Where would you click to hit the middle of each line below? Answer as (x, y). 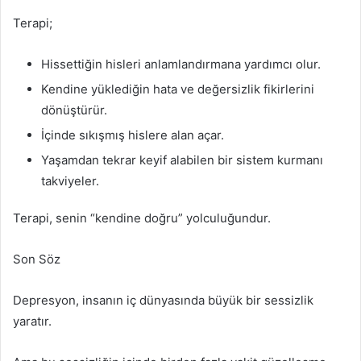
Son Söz (37, 259)
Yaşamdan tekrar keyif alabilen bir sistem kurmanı (182, 160)
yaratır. (32, 321)
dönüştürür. (74, 110)
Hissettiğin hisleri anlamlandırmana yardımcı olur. (181, 64)
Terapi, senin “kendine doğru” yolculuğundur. (142, 218)
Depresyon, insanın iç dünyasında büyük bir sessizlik (163, 300)
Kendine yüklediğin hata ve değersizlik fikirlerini (178, 89)
